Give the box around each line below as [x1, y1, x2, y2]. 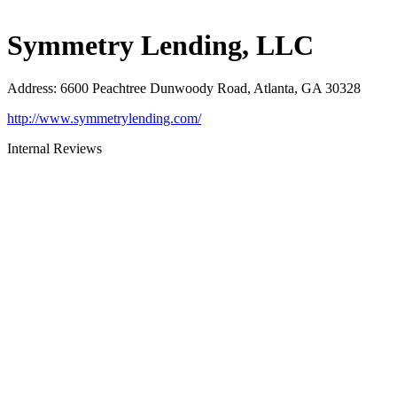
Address [7, 81, 53, 97]
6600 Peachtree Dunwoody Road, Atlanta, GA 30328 [60, 81, 361, 97]
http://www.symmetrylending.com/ [7, 111, 201, 127]
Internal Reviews [7, 141, 102, 157]
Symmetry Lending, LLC [7, 28, 314, 61]
